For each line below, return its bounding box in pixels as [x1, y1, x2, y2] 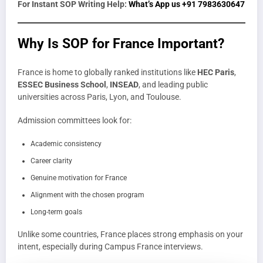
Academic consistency [31, 139, 102, 148]
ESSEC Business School [18, 80, 106, 90]
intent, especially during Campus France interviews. [18, 241, 203, 251]
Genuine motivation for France [31, 173, 127, 182]
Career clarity [31, 156, 72, 165]
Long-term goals [31, 207, 82, 216]
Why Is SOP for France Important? [18, 35, 224, 51]
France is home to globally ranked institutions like [18, 68, 197, 77]
